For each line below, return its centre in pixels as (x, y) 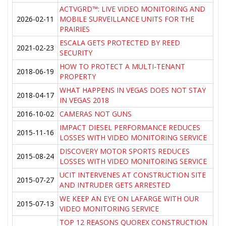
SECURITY (76, 53)
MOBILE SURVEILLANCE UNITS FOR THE (127, 19)
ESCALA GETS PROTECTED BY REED (120, 43)
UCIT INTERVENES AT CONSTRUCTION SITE (133, 175)
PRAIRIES (75, 29)
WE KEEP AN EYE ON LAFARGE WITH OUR (129, 199)
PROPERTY (78, 77)
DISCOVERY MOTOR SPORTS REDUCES (125, 151)
